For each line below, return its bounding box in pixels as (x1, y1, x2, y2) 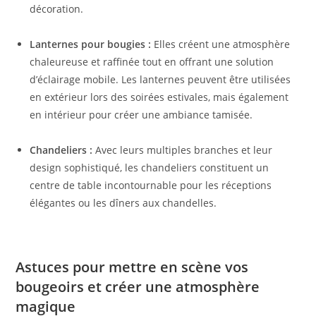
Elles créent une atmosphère (151, 37, 291, 51)
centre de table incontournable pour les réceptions (30, 178, 272, 193)
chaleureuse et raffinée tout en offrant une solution (30, 55, 274, 69)
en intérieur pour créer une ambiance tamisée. (30, 108, 253, 122)
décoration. (30, 2, 84, 16)
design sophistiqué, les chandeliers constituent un (30, 161, 269, 175)
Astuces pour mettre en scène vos (16, 257, 249, 277)
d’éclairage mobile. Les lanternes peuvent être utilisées (30, 73, 291, 87)
